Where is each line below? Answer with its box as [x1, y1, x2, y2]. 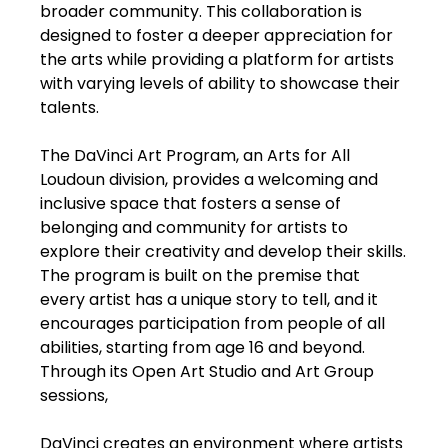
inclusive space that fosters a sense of [40, 192, 341, 215]
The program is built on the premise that [40, 264, 360, 287]
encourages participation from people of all [40, 312, 385, 335]
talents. [40, 96, 99, 119]
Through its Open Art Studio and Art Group [40, 360, 374, 383]
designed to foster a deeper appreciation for [40, 24, 393, 47]
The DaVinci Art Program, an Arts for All [40, 144, 350, 167]
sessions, [40, 384, 108, 407]
